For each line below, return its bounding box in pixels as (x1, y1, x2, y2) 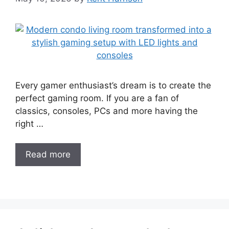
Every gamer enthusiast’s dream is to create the (15, 80, 211, 90)
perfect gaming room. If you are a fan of (15, 93, 179, 103)
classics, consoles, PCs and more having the (15, 105, 198, 116)
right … (15, 118, 43, 129)
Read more (26, 149, 71, 159)
